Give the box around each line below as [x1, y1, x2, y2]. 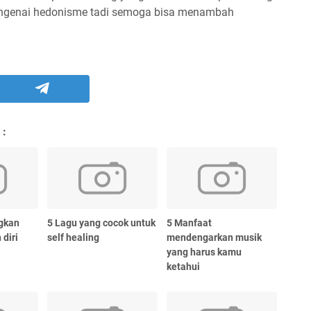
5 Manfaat [167, 217, 212, 229]
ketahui [167, 261, 201, 273]
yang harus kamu [167, 246, 242, 258]
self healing [47, 232, 100, 244]
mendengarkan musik [167, 232, 262, 244]
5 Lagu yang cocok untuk [47, 217, 156, 229]
